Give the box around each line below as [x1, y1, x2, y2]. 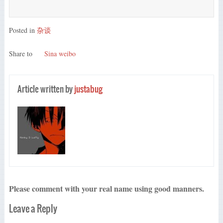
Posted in [8, 25, 37, 35]
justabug [74, 83, 103, 96]
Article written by [17, 83, 75, 96]
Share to [8, 48, 34, 58]
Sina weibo [44, 48, 76, 58]
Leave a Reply [8, 202, 57, 216]
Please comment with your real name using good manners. [8, 183, 204, 195]
